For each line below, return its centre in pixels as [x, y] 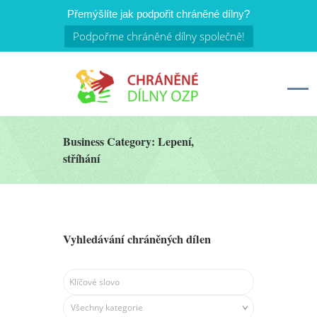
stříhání [81, 158]
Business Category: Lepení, [128, 141]
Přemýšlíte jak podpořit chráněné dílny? [158, 14]
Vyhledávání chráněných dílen [137, 240]
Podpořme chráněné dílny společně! [158, 36]
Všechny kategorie [107, 308]
